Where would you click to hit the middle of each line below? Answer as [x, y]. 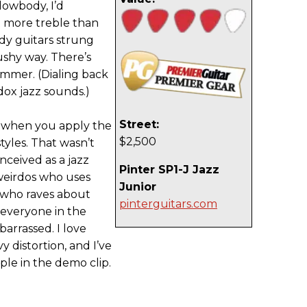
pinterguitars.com [168, 204]
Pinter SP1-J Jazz [169, 170]
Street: [139, 124]
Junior [138, 187]
